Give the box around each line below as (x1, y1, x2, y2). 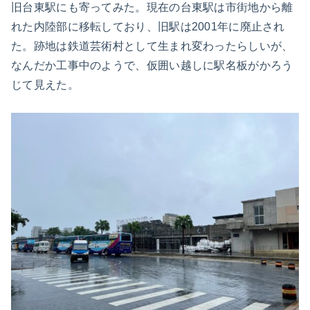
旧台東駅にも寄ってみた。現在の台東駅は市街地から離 (11, 1, 293, 14)
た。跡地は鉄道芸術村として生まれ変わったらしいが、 (11, 40, 293, 53)
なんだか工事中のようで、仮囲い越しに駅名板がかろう (11, 60, 293, 72)
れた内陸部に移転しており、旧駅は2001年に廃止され (11, 21, 285, 33)
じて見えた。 (11, 79, 79, 91)
